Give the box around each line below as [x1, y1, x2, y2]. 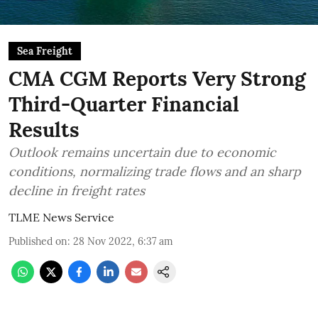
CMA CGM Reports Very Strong [9, 66, 306, 92]
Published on [9, 235, 67, 248]
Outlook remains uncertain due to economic [9, 144, 276, 160]
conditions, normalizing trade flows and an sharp [9, 163, 301, 180]
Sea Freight [17, 45, 72, 57]
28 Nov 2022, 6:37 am [73, 235, 173, 248]
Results [9, 117, 79, 143]
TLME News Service [9, 210, 114, 224]
